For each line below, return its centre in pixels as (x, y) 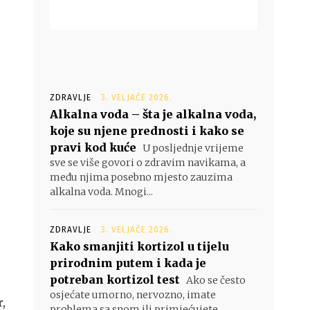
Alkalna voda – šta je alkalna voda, (153, 114)
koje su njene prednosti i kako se (147, 131)
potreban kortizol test (115, 280)
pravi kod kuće (93, 147)
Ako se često (215, 280)
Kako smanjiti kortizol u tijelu (139, 246)
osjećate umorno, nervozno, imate (133, 295)
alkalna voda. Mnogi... (101, 192)
